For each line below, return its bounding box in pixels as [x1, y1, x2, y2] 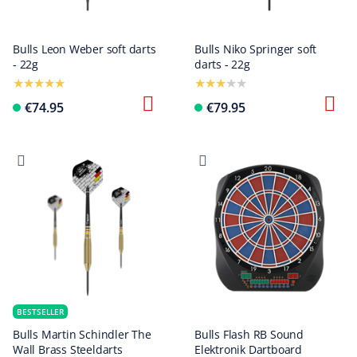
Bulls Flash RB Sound [194, 327, 304, 342]
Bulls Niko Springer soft [194, 41, 317, 57]
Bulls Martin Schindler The [13, 327, 151, 342]
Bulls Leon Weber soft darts [13, 41, 156, 57]
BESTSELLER [17, 306, 64, 317]
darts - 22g [194, 57, 250, 72]
